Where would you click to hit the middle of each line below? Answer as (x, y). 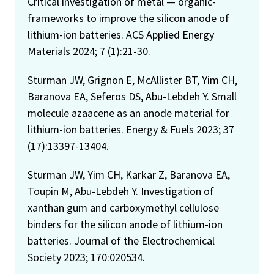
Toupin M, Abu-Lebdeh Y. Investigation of (121, 191)
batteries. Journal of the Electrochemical (121, 240)
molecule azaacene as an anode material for (128, 113)
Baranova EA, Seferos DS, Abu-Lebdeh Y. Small (132, 96)
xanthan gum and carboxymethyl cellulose (123, 207)
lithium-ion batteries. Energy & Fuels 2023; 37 (131, 129)
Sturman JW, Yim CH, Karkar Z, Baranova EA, (129, 174)
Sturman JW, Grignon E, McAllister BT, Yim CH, (132, 80)
